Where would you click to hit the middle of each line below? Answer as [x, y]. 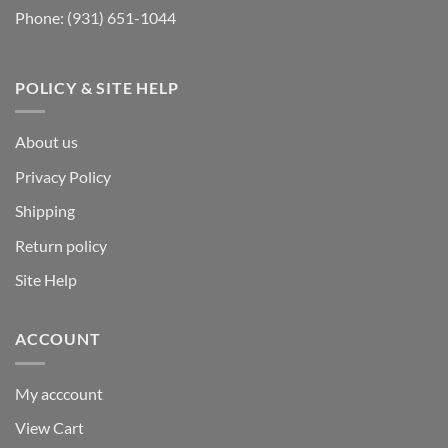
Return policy [61, 245]
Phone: [41, 17]
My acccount [59, 393]
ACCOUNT [58, 339]
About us [46, 142]
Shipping [45, 211]
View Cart [49, 428]
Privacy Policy [63, 176]
